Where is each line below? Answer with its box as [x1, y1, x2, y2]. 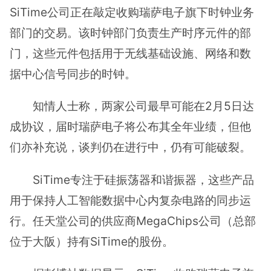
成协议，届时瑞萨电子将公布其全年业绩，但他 [10, 119, 251, 134]
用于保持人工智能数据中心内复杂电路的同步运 [10, 192, 251, 207]
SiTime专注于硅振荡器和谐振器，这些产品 [33, 172, 255, 187]
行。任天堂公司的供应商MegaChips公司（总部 [10, 213, 256, 228]
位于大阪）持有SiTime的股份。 [10, 233, 174, 249]
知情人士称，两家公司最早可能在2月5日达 [33, 99, 255, 114]
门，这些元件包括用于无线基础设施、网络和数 [10, 46, 251, 61]
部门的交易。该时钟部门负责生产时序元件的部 [10, 25, 251, 41]
